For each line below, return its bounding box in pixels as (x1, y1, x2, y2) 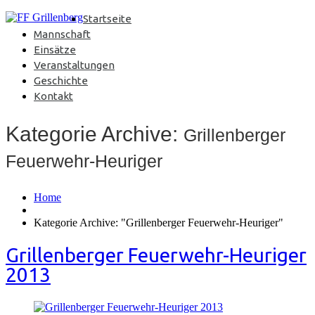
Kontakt (34, 90, 73, 102)
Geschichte (34, 75, 88, 86)
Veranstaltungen (34, 59, 115, 71)
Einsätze (34, 44, 76, 56)
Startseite (83, 13, 131, 25)
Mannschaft (34, 28, 91, 40)
